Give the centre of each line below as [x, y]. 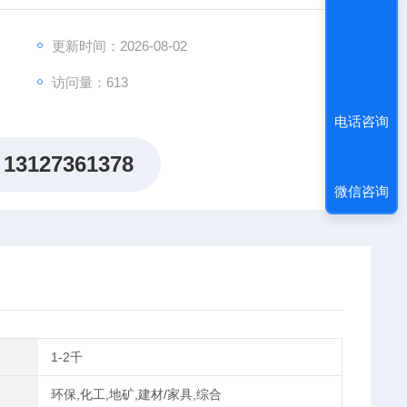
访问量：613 [89, 82]
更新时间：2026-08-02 [119, 46]
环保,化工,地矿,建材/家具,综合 [137, 394]
